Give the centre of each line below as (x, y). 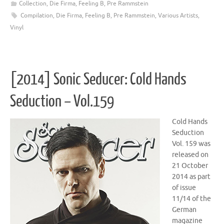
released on (190, 155)
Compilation (36, 15)
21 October (190, 166)
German (184, 210)
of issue (184, 188)
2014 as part (191, 177)
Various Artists (178, 15)
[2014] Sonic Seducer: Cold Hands (98, 80)
